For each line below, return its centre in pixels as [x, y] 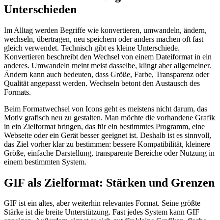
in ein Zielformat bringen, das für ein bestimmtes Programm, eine [104, 126]
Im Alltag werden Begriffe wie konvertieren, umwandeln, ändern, [105, 30]
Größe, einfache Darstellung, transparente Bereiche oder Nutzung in [109, 153]
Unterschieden [40, 9]
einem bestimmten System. [45, 162]
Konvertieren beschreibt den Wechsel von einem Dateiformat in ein [108, 56]
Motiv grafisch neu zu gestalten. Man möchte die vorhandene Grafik [110, 117]
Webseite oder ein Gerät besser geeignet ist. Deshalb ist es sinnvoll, [108, 135]
